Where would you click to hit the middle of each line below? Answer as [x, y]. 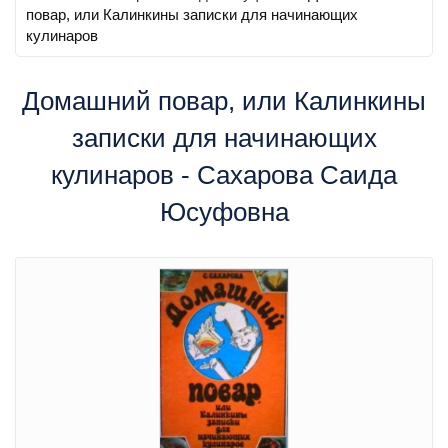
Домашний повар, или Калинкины [224, 101]
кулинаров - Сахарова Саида [224, 175]
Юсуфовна [224, 212]
